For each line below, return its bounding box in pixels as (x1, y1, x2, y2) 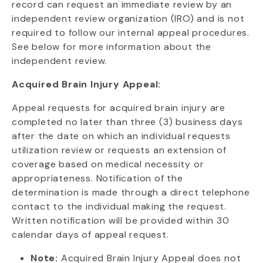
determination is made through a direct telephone (12, 186, 250, 198)
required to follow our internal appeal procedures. (12, 26, 249, 39)
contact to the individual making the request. (12, 200, 227, 213)
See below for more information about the (12, 41, 211, 53)
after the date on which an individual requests (12, 130, 231, 142)
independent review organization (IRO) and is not (12, 12, 245, 25)
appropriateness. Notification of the (12, 172, 183, 184)
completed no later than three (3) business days (12, 116, 243, 128)
